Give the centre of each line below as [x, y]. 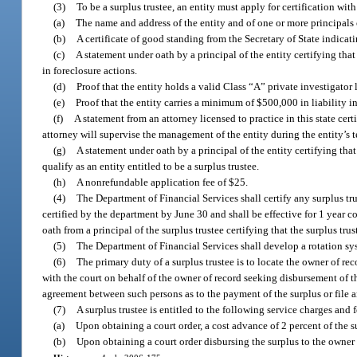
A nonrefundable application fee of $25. [163, 182]
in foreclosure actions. [90, 70]
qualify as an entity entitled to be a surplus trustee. [151, 166]
